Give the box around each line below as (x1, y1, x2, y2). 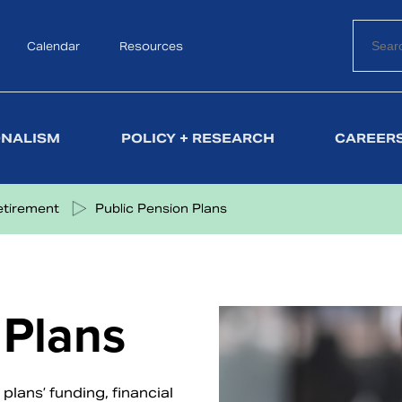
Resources (119, 39, 183, 53)
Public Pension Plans (95, 201, 227, 216)
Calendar (27, 39, 80, 53)
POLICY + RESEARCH (121, 130, 275, 146)
